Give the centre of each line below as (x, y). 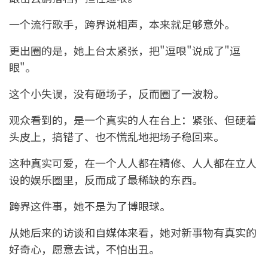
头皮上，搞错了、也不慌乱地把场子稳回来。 (117, 137)
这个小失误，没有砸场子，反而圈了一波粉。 (117, 94)
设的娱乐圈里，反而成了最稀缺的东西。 (106, 180)
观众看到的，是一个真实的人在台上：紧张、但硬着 (133, 120)
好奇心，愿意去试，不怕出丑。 (84, 249)
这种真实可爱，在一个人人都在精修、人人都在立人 (133, 163)
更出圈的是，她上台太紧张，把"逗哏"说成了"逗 (125, 51)
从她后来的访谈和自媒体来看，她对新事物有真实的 (133, 232)
